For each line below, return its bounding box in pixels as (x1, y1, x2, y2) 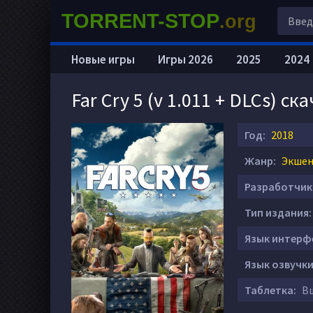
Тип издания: (245, 205, 312, 219)
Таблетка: (245, 283, 296, 297)
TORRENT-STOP (61, 9, 219, 32)
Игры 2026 (158, 52, 213, 67)
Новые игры (71, 52, 135, 67)
